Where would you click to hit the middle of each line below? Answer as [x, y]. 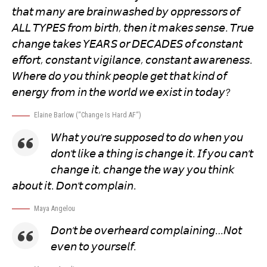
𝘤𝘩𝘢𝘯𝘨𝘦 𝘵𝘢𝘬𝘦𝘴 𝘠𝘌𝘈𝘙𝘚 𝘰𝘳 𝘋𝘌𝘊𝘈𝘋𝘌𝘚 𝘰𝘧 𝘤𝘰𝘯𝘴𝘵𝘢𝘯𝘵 [127, 44]
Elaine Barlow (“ [58, 115]
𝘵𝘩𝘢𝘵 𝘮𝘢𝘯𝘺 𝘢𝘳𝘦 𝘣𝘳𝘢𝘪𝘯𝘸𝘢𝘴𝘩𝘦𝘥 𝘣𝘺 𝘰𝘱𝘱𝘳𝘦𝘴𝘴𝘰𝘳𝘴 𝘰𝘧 [126, 12]
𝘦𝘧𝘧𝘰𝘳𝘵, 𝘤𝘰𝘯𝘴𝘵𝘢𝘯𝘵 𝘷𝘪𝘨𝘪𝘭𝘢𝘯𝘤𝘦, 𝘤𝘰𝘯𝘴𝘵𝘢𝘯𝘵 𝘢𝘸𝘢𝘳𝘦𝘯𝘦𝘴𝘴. [132, 60]
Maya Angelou [55, 208]
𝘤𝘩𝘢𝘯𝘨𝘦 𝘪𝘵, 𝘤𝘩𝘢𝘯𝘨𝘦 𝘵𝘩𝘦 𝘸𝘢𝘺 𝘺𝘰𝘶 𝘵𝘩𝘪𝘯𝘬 [142, 169]
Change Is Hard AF [108, 115]
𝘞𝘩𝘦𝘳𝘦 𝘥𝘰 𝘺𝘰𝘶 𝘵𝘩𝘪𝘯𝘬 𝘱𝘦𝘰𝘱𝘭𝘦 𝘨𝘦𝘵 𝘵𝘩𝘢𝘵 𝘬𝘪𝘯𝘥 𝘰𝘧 [119, 76]
